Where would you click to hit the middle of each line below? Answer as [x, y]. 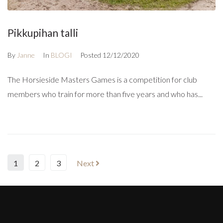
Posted [91, 55]
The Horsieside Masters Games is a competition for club [102, 80]
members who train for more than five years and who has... [105, 94]
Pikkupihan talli [43, 33]
